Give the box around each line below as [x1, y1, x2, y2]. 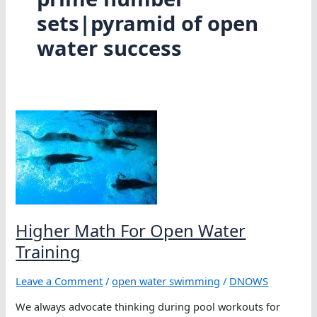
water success [36, 34, 182, 63]
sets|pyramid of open [36, 9, 258, 38]
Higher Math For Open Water [16, 219, 246, 242]
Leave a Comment [16, 274, 103, 289]
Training [16, 240, 81, 263]
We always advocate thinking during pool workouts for [16, 299, 281, 313]
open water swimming [112, 274, 221, 289]
